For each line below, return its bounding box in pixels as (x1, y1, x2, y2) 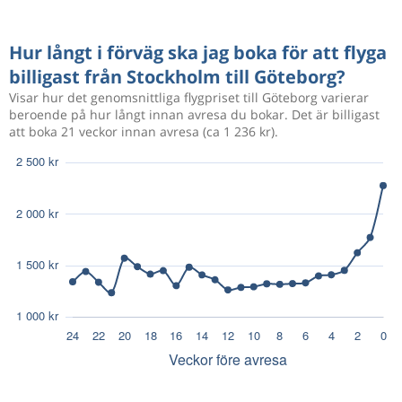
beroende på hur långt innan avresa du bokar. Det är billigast (9, 105, 380, 123)
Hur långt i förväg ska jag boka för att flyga (9, 39, 387, 65)
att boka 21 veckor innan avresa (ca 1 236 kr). (9, 122, 278, 140)
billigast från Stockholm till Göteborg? (9, 64, 345, 89)
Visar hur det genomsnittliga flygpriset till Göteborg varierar (9, 88, 369, 106)
